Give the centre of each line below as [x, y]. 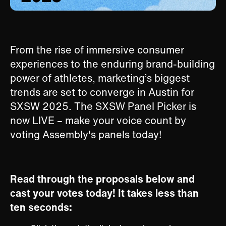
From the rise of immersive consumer [97, 50]
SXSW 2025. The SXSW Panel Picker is [103, 106]
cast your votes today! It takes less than [104, 193]
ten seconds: [41, 207]
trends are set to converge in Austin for [102, 92]
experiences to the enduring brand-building [112, 64]
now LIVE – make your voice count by [98, 121]
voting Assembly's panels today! [86, 135]
